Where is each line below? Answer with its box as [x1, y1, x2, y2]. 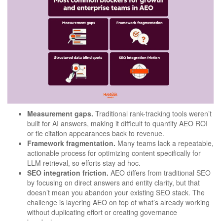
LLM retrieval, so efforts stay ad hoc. [27, 158, 141, 168]
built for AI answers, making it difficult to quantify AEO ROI [27, 118, 208, 129]
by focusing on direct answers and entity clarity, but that [27, 178, 200, 188]
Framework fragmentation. [27, 138, 115, 148]
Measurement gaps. [27, 109, 93, 119]
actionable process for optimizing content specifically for [27, 148, 201, 158]
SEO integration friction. [27, 168, 109, 178]
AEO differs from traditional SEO [109, 168, 211, 178]
